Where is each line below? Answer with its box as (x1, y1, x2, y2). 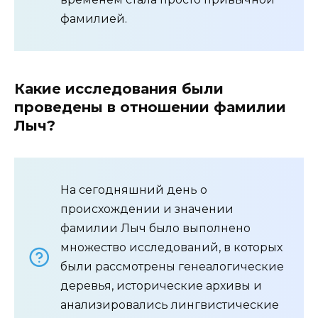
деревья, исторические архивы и (60, 278, 262, 292)
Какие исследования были (14, 79, 224, 97)
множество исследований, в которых (60, 240, 283, 254)
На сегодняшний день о (60, 182, 207, 197)
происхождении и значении (60, 202, 234, 216)
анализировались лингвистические (60, 297, 279, 312)
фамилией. (60, 11, 127, 26)
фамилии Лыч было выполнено (60, 221, 251, 235)
